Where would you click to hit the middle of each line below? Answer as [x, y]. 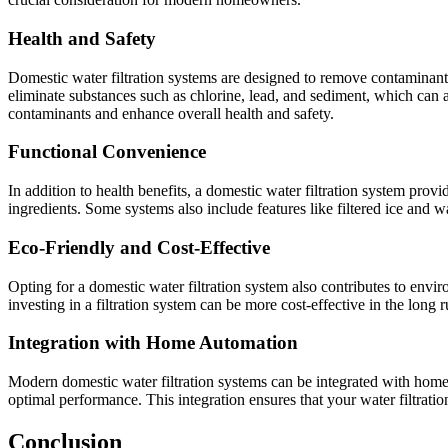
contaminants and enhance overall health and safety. [171, 113]
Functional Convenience [107, 152]
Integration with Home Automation [153, 343]
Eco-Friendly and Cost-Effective [139, 247]
